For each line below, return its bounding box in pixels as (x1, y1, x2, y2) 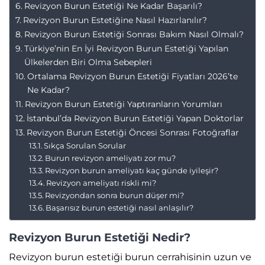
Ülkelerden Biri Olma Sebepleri (24, 56, 152, 67)
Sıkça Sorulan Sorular (44, 140, 127, 150)
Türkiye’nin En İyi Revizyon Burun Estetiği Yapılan (24, 43, 228, 54)
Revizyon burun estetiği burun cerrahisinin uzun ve (9, 251, 251, 263)
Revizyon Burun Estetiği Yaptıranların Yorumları (24, 98, 222, 109)
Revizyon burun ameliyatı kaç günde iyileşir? (45, 165, 219, 175)
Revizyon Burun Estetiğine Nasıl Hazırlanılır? (22, 14, 207, 25)
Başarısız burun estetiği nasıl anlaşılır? (46, 202, 194, 212)
